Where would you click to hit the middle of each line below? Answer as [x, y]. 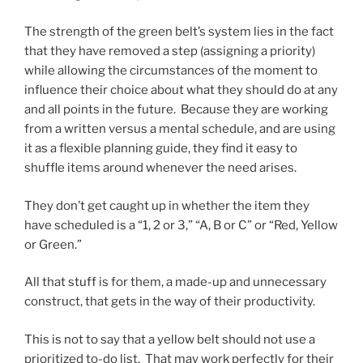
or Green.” [53, 244]
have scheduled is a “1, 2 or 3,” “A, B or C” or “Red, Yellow [181, 225]
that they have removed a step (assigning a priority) [170, 51]
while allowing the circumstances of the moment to [171, 71]
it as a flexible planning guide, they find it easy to [161, 149]
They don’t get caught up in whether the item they [167, 205]
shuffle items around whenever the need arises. [160, 168]
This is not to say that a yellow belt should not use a [170, 339]
